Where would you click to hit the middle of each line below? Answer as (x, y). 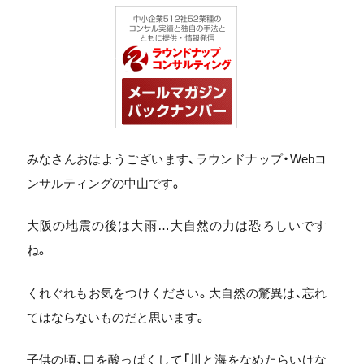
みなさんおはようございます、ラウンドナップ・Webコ (176, 158)
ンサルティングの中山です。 (104, 183)
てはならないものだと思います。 (116, 317)
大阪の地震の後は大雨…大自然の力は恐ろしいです (176, 225)
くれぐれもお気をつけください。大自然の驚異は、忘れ (176, 292)
